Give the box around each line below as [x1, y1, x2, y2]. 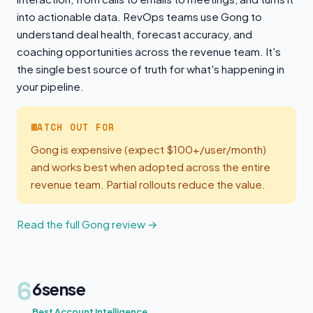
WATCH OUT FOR [31, 121, 115, 134]
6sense [32, 278, 86, 299]
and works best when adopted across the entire [31, 160, 270, 173]
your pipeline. [17, 80, 84, 93]
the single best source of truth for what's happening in [17, 62, 284, 75]
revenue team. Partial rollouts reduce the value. [31, 177, 265, 191]
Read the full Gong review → [17, 217, 158, 231]
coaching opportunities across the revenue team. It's [17, 45, 281, 58]
